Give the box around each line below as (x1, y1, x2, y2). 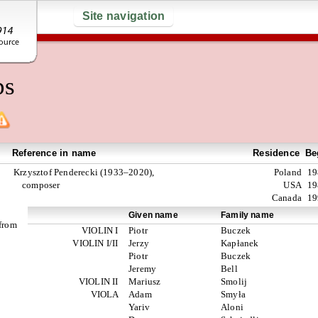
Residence (253, 148, 300, 158)
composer (22, 180, 60, 190)
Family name (221, 210, 274, 219)
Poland (273, 167, 302, 177)
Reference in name (12, 148, 97, 158)
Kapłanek (221, 238, 259, 248)
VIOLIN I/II (72, 238, 123, 248)
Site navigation (82, 10, 165, 22)
